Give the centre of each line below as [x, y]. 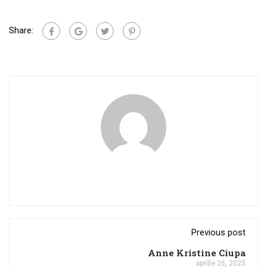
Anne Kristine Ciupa [197, 253]
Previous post [218, 232]
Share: [21, 30]
